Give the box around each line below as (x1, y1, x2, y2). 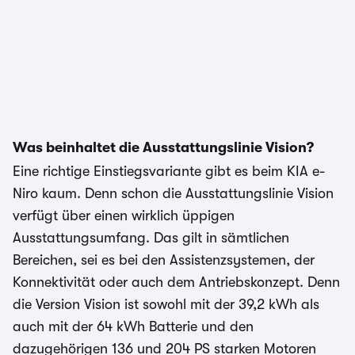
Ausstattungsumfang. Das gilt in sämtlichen (13, 230, 289, 246)
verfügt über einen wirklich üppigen (13, 208, 235, 223)
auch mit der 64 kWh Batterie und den (13, 319, 254, 334)
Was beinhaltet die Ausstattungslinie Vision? (13, 139, 314, 155)
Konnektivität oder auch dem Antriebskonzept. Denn (13, 274, 340, 290)
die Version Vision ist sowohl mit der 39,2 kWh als (13, 296, 319, 312)
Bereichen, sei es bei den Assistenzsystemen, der (13, 252, 315, 268)
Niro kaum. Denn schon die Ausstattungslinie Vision (13, 185, 334, 201)
